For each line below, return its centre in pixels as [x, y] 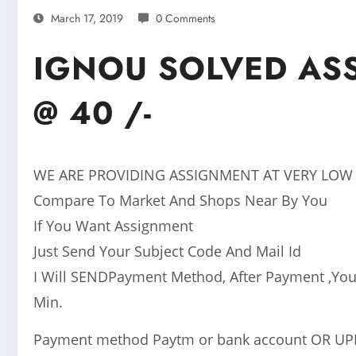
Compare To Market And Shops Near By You [180, 200]
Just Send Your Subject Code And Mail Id [167, 251]
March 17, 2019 [87, 18]
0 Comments [186, 18]
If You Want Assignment [113, 225]
